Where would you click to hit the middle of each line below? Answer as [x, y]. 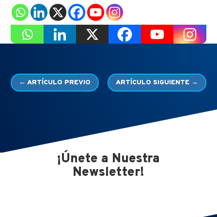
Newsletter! [108, 173]
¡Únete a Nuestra [108, 159]
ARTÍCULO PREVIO [59, 82]
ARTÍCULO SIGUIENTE [152, 82]
